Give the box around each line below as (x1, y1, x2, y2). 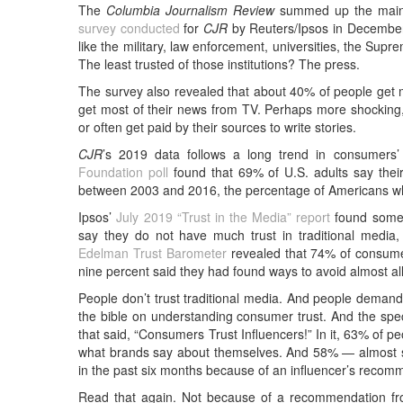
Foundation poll (78, 162, 169, 181)
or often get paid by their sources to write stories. (78, 117, 357, 136)
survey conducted (78, 18, 180, 37)
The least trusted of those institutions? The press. (78, 54, 361, 73)
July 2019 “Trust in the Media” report (116, 207, 331, 226)
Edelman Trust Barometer (78, 243, 231, 262)
